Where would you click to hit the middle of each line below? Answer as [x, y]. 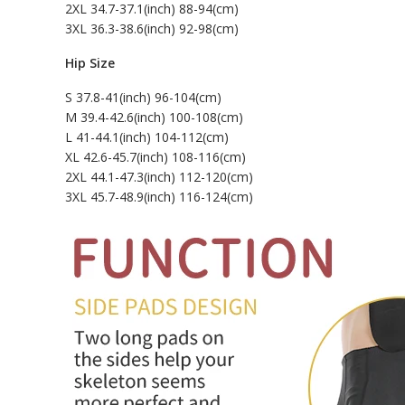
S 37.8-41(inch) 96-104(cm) [143, 98]
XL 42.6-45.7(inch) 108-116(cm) [155, 157]
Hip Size [90, 63]
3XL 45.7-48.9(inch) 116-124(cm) [159, 197]
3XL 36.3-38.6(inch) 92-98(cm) [152, 29]
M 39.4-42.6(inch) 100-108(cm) [154, 118]
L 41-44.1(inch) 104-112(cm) [147, 137]
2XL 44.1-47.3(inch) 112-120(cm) [159, 177]
